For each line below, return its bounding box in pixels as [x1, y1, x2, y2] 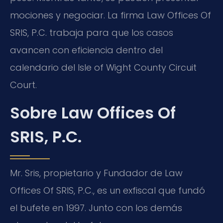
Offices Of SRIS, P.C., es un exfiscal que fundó [10, 184, 205, 197]
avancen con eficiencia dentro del [10, 44, 163, 57]
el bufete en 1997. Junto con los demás [10, 201, 182, 214]
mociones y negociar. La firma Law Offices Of [10, 9, 211, 22]
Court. [10, 79, 37, 92]
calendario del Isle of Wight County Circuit [10, 61, 197, 74]
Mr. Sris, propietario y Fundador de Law [10, 166, 183, 179]
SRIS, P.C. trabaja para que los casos [10, 26, 173, 39]
